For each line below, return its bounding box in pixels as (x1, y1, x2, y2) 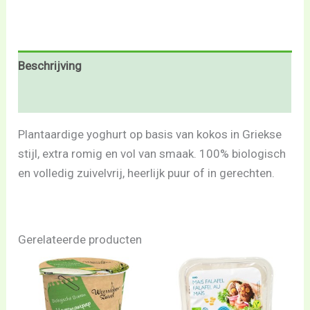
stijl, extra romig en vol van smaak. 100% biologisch (18, 146, 286, 161)
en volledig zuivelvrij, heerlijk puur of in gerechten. (18, 165, 275, 180)
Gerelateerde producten (18, 232, 143, 246)
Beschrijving (18, 59, 82, 73)
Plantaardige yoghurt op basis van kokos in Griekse (18, 127, 282, 141)
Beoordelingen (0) (18, 90, 112, 104)
